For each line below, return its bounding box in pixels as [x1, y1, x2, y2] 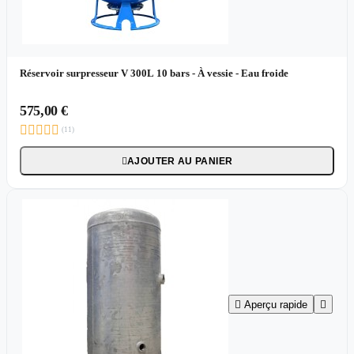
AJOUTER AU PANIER [127, 155, 233, 167]
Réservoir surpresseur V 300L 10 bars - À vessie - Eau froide [20, 66, 288, 79]
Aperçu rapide [243, 298, 307, 311]
